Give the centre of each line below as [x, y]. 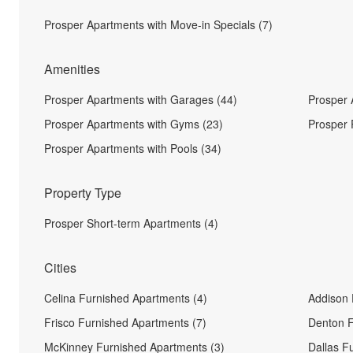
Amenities [72, 69]
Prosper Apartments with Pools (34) [133, 148]
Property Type [83, 193]
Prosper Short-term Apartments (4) [131, 223]
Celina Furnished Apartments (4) [126, 298]
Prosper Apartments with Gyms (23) [134, 124]
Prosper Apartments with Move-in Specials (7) [158, 24]
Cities [60, 268]
